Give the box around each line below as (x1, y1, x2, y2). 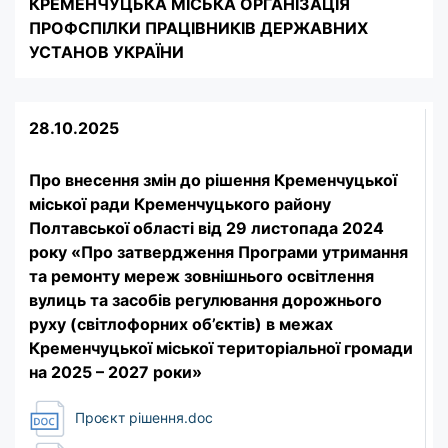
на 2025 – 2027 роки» (29, 361, 202, 382)
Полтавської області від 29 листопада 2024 (29, 217, 384, 238)
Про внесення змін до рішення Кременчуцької (29, 169, 397, 190)
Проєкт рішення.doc (71, 409, 213, 427)
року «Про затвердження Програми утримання (29, 241, 408, 262)
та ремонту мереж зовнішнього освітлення (29, 265, 374, 286)
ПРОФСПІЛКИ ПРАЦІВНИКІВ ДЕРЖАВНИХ (29, 17, 368, 38)
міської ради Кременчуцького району (29, 193, 331, 214)
